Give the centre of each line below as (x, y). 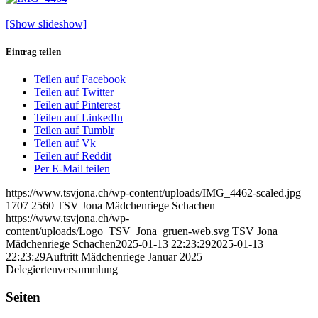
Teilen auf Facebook (80, 79)
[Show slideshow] (46, 24)
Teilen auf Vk (65, 143)
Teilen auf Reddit (73, 156)
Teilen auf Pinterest (77, 105)
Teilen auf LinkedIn (78, 118)
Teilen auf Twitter (74, 92)
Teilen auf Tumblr (74, 131)
